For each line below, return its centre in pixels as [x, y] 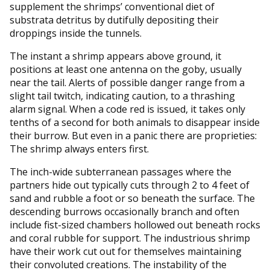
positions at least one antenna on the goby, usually [126, 69]
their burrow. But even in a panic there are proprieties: [133, 135]
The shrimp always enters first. [79, 149]
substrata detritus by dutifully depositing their [114, 20]
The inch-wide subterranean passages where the [121, 171]
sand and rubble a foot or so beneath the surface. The [132, 198]
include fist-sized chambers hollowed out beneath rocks [135, 224]
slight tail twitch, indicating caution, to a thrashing [122, 96]
